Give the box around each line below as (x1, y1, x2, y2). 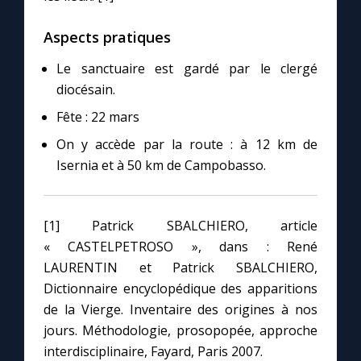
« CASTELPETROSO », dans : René (44, 238, 317, 256)
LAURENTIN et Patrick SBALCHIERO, (44, 259, 317, 277)
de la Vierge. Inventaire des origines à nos (44, 301, 317, 319)
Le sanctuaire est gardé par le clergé (56, 60, 317, 78)
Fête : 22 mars (56, 108, 139, 127)
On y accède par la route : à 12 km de (56, 135, 317, 154)
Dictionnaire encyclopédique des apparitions (44, 280, 317, 298)
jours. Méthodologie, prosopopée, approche (44, 322, 317, 340)
